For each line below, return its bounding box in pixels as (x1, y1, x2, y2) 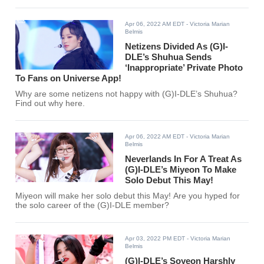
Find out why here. (15, 99, 85, 108)
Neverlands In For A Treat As (125, 154, 242, 164)
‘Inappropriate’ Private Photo (125, 62, 243, 73)
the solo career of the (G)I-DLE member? (15, 201, 170, 210)
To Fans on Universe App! (15, 73, 122, 84)
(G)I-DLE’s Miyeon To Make (125, 164, 237, 175)
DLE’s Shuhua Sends (125, 52, 212, 62)
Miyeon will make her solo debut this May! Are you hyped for (15, 192, 240, 201)
